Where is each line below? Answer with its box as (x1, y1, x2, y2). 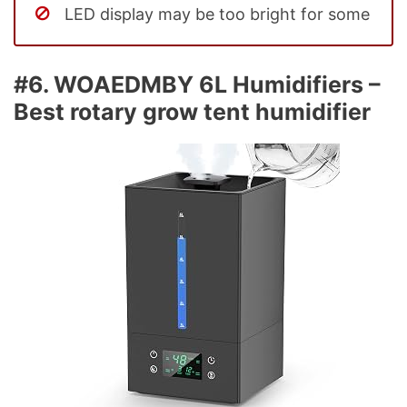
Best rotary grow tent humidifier (14, 97, 371, 125)
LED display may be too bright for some (65, 4, 370, 24)
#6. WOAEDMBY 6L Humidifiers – (14, 70, 381, 98)
